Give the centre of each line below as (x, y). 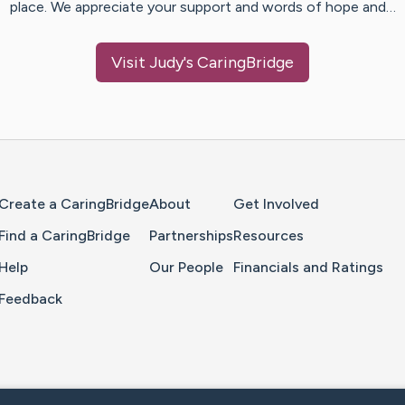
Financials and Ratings (308, 268)
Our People (186, 268)
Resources (268, 236)
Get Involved (276, 204)
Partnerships (191, 236)
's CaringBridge (239, 63)
